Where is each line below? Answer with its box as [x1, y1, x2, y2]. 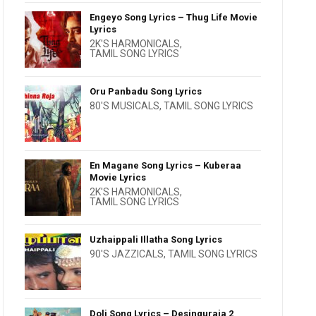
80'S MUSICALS [90, 100, 160, 111]
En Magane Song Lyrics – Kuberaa [90, 160, 242, 171]
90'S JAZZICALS [90, 248, 164, 260]
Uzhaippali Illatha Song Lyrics [90, 234, 223, 245]
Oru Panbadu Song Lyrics [90, 86, 202, 97]
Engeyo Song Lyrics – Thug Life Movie [90, 12, 258, 23]
